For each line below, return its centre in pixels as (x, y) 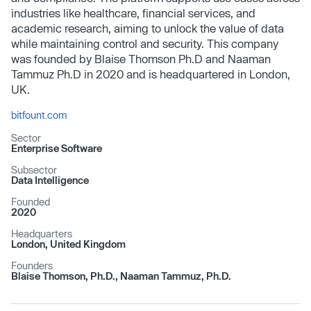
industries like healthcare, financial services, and (133, 12)
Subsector (34, 169)
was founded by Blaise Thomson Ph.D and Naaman (141, 58)
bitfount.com (39, 115)
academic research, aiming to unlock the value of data (148, 28)
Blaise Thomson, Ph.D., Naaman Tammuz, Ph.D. (121, 276)
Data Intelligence (50, 180)
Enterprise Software (57, 148)
